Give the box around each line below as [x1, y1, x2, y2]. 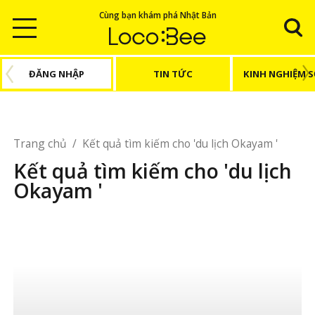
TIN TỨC [153, 67, 193, 80]
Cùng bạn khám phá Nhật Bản [98, 8, 217, 20]
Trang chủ [13, 136, 70, 152]
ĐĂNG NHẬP [29, 67, 85, 80]
